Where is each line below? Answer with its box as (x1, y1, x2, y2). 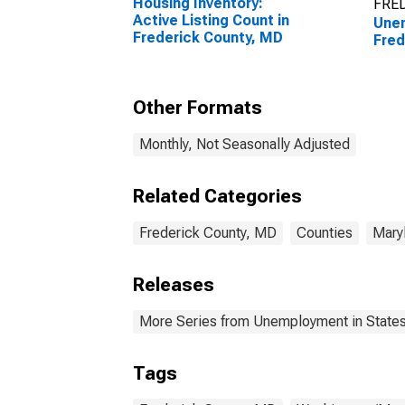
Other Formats (133, 97, 262, 118)
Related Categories (133, 185, 302, 207)
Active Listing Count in (133, 12, 289, 29)
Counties (297, 224, 353, 241)
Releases (133, 274, 214, 296)
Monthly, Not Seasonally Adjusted (139, 136, 350, 153)
